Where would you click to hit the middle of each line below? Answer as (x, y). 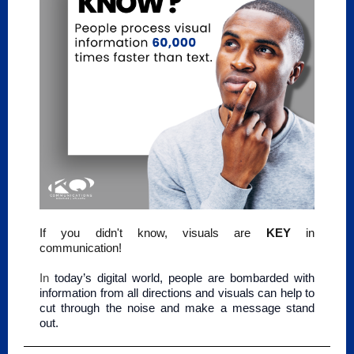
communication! (81, 248)
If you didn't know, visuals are (153, 233)
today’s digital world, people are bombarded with (185, 278)
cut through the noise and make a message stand (177, 308)
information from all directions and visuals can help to (177, 293)
